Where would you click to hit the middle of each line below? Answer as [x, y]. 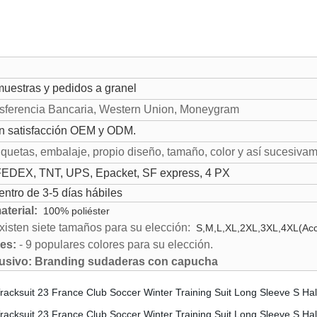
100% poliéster [75, 211]
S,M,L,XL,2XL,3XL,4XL [246, 228]
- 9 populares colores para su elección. [115, 244]
